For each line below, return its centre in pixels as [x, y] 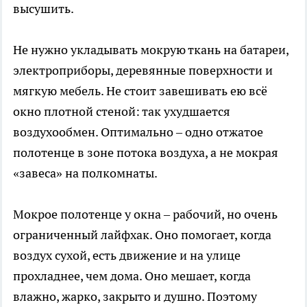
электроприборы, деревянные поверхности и [143, 71]
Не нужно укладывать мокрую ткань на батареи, [151, 50]
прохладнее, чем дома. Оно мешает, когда [132, 276]
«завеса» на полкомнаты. [85, 173]
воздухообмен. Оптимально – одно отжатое [138, 132]
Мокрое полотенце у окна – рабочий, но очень [145, 214]
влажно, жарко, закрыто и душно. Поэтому [135, 297]
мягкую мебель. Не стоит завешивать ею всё [140, 91]
